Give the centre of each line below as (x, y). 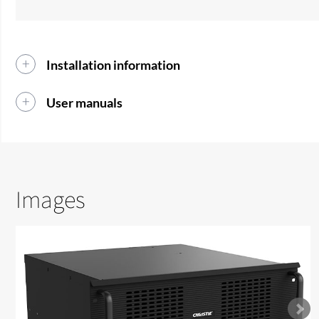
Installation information (114, 64)
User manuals (85, 102)
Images (51, 199)
